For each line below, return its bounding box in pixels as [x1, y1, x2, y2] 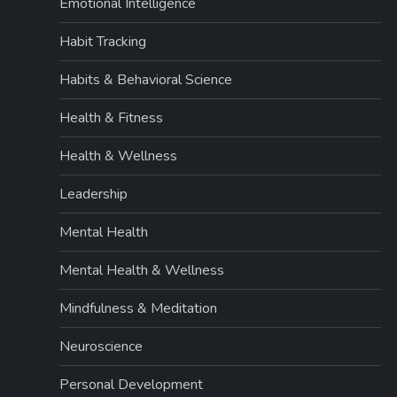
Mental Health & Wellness [59, 261, 225, 280]
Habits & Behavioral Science [59, 70, 233, 90]
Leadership [59, 184, 128, 204]
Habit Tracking [59, 32, 147, 51]
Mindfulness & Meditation [59, 299, 218, 318]
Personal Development [59, 375, 204, 394]
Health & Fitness [59, 108, 164, 128]
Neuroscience [59, 337, 144, 356]
